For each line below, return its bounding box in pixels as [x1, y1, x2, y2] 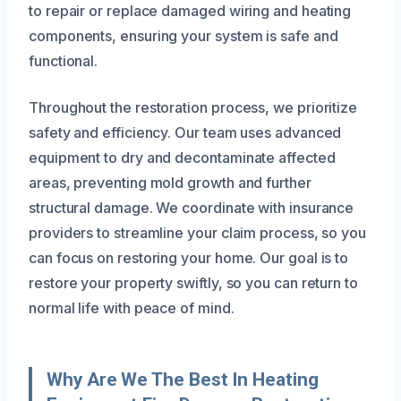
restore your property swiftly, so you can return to [29, 273, 358, 292]
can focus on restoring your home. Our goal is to [29, 248, 349, 267]
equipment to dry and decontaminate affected [29, 148, 336, 166]
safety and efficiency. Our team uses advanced [29, 123, 342, 141]
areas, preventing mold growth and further [29, 173, 311, 192]
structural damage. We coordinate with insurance [29, 198, 354, 217]
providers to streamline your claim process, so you [29, 223, 367, 242]
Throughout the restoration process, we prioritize [29, 98, 358, 116]
